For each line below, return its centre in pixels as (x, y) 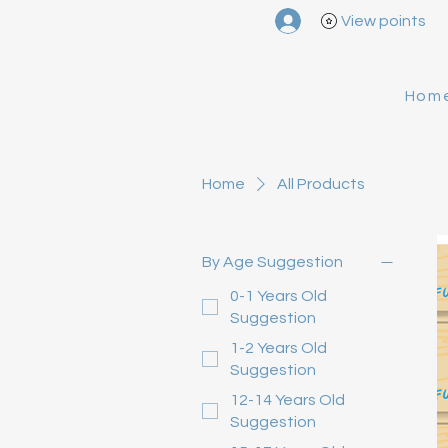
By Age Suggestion (272, 262)
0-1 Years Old (278, 296)
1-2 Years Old (278, 348)
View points (383, 21)
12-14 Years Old (287, 400)
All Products (321, 184)
